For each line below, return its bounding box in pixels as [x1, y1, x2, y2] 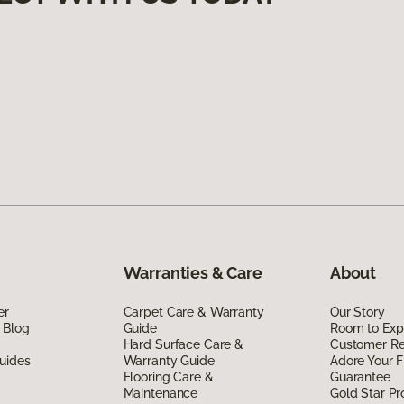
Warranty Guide [123, 353, 215, 368]
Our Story [329, 304, 385, 319]
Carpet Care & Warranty [123, 304, 264, 319]
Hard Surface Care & [123, 336, 243, 352]
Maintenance [123, 385, 198, 400]
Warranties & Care [123, 262, 262, 282]
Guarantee [329, 369, 390, 384]
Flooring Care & [123, 369, 214, 384]
